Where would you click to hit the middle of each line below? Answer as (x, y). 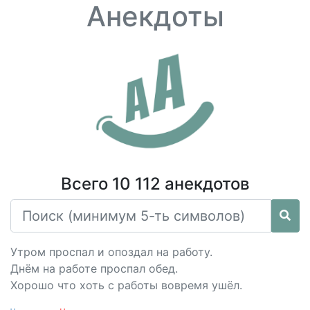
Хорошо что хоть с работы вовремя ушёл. (126, 285)
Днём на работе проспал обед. (94, 268)
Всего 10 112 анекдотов (155, 184)
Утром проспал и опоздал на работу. (111, 252)
